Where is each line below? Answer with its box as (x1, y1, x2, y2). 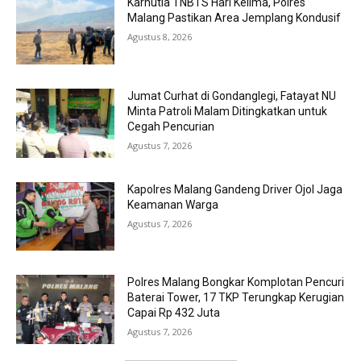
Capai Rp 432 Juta (127, 306, 221, 320)
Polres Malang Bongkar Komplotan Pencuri (127, 276, 345, 289)
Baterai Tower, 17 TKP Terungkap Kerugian (127, 291, 345, 305)
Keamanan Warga (127, 197, 219, 211)
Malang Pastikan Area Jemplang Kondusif (127, 11, 342, 25)
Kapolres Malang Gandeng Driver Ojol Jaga (127, 182, 343, 196)
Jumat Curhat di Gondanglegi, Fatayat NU (127, 89, 337, 103)
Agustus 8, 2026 (127, 31, 193, 44)
